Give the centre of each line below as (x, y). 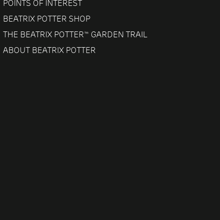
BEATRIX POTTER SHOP (47, 19)
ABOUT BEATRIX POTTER (50, 51)
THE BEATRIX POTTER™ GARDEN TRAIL (75, 35)
